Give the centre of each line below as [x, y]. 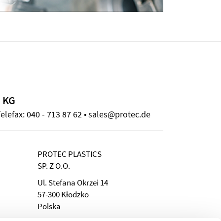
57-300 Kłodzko [63, 195]
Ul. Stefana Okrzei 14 [73, 183]
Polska [49, 206]
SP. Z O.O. [54, 166]
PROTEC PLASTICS [70, 154]
